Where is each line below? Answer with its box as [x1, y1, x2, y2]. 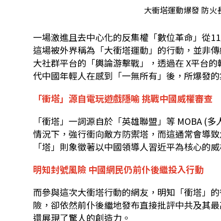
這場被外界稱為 [33, 43, 96, 56]
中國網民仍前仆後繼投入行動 [88, 162, 204, 176]
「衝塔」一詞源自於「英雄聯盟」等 [33, 114, 176, 127]
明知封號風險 [33, 162, 87, 176]
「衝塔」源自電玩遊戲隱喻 [33, 91, 140, 105]
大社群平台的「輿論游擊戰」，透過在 [33, 56, 184, 69]
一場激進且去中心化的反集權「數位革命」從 [33, 30, 211, 43]
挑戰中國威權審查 [142, 91, 213, 105]
